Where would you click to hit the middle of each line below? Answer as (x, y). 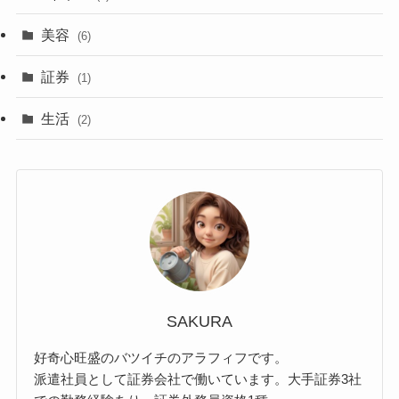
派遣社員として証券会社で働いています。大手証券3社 (198, 379)
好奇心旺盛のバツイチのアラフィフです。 (161, 357)
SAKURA (199, 321)
